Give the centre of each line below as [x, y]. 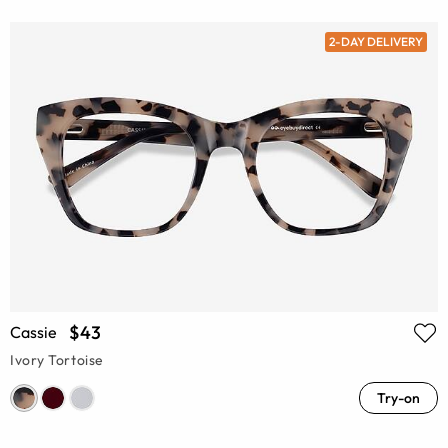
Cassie [33, 331]
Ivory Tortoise [57, 359]
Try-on [398, 397]
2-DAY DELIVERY [375, 42]
